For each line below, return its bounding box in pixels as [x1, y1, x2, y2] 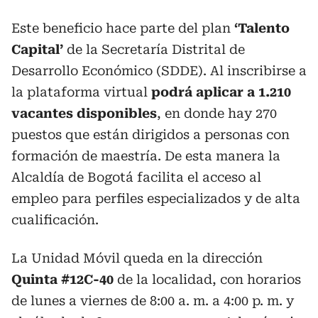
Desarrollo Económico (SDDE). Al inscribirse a [11, 62, 307, 78]
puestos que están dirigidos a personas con [11, 126, 290, 142]
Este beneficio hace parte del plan [11, 20, 231, 35]
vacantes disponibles [11, 105, 157, 121]
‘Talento [231, 20, 290, 35]
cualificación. [11, 212, 99, 227]
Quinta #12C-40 [11, 271, 114, 287]
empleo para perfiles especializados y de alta [11, 190, 300, 206]
